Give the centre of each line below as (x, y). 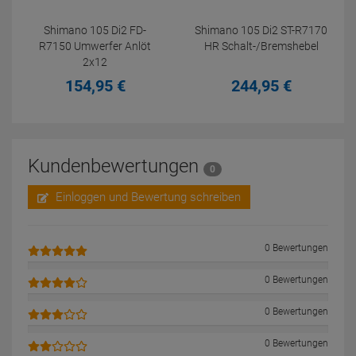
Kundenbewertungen (116, 166)
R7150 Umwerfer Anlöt (95, 46)
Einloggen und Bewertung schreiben (147, 197)
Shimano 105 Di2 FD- (95, 30)
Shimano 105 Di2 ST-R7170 (261, 30)
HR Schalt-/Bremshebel (261, 46)
